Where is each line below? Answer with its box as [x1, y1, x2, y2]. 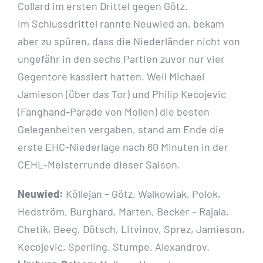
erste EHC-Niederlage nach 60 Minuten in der [18, 140, 228, 154]
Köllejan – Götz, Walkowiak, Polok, [63, 187, 221, 201]
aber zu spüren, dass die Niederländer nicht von [18, 35, 240, 48]
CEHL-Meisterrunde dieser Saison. [18, 158, 180, 171]
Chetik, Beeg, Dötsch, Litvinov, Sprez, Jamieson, [18, 222, 245, 236]
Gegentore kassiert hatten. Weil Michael [18, 70, 204, 83]
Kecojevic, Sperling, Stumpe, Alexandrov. [18, 240, 210, 254]
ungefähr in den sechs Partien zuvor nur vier [18, 52, 225, 66]
